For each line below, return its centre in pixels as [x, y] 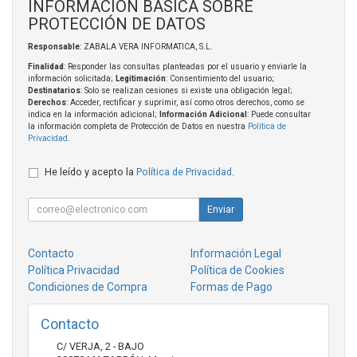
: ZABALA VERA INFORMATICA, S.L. [146, 47]
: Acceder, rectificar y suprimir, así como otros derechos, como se [185, 103]
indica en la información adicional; [94, 115]
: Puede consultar [279, 115]
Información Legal [236, 254]
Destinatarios [54, 91]
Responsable [54, 47]
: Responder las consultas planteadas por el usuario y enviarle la [185, 67]
